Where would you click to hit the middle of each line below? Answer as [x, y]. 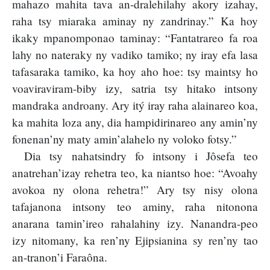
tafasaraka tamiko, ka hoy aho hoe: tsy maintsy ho [135, 72]
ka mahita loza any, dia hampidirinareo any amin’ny [135, 122]
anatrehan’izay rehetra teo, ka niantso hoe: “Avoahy [135, 173]
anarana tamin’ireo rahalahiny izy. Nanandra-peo [135, 224]
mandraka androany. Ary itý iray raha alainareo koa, [135, 105]
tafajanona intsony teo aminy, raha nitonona [135, 207]
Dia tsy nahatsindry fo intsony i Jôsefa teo [141, 156]
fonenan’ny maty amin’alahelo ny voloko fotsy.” [124, 139]
